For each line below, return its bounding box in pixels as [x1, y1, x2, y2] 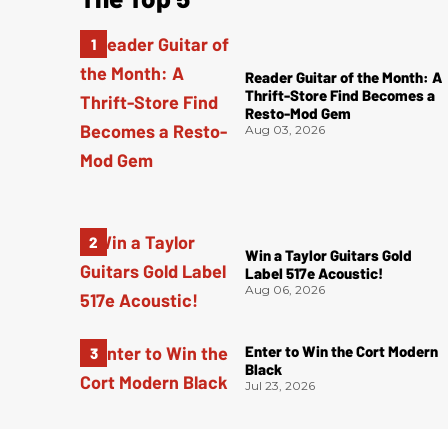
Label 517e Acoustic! [245, 263, 384, 282]
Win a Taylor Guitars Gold [245, 245, 413, 264]
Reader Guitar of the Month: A [245, 67, 443, 86]
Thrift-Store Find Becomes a [245, 85, 436, 104]
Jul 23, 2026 [245, 378, 316, 394]
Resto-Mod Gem [245, 103, 352, 122]
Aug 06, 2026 [245, 281, 326, 297]
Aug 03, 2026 [245, 121, 326, 137]
